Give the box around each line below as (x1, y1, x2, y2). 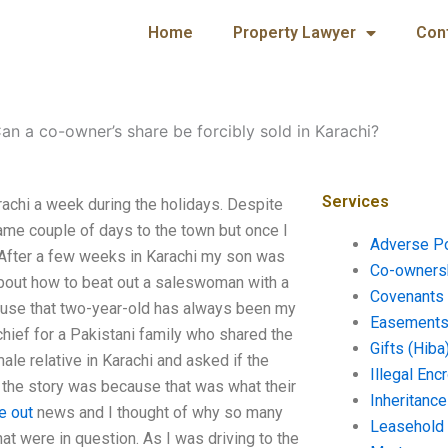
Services (321, 192, 389, 211)
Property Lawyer (232, 23, 356, 42)
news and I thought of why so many (33, 403, 283, 422)
